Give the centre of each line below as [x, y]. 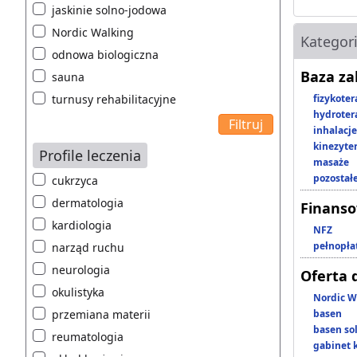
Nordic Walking [93, 33]
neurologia [81, 270]
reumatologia [88, 337]
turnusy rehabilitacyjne [114, 100]
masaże [331, 163]
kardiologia [82, 226]
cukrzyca [75, 181]
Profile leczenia [90, 156]
